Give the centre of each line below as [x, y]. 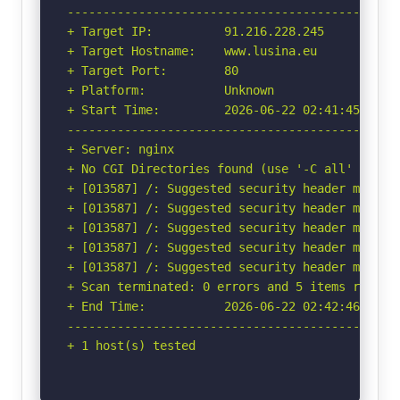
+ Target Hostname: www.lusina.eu [192, 50]
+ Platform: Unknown [171, 90]
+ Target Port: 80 [153, 70]
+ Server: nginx [121, 149]
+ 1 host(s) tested [131, 345]
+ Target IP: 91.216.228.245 [196, 31]
